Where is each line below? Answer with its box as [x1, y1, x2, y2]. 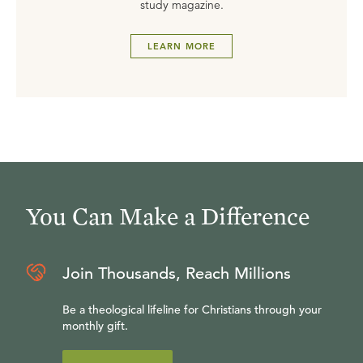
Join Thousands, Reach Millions [62, 263, 291, 284]
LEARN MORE [147, 41, 216, 52]
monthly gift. [62, 318, 128, 333]
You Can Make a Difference [26, 201, 310, 230]
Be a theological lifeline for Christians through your [62, 302, 322, 317]
